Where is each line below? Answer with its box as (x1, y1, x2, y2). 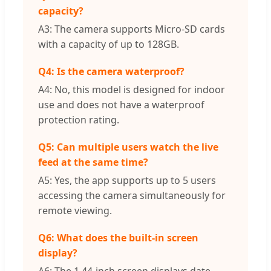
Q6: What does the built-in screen (38, 231, 198, 245)
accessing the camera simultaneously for (38, 189, 226, 203)
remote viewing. (38, 204, 112, 218)
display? (38, 246, 77, 260)
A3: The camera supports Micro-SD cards (38, 22, 225, 36)
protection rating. (38, 113, 119, 127)
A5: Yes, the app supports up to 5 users (38, 174, 216, 188)
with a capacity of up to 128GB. (38, 38, 179, 51)
